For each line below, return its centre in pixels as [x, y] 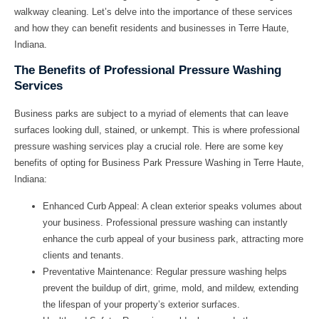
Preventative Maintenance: [98, 271]
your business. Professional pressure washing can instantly [165, 222]
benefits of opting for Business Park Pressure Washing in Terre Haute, [159, 163]
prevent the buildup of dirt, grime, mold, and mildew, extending [171, 288]
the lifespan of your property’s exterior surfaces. [141, 304]
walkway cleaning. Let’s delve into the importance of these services [153, 11]
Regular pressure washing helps [220, 271]
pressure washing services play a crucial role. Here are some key [149, 147]
